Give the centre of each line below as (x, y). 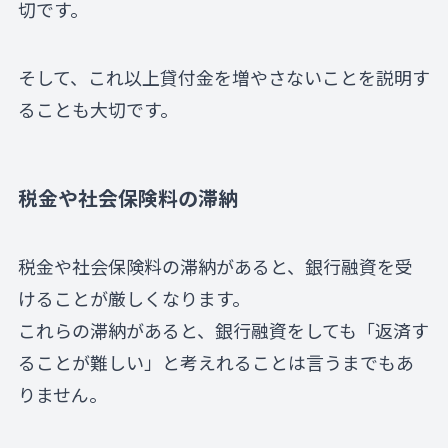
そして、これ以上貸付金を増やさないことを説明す (223, 76)
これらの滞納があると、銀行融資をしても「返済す (223, 330)
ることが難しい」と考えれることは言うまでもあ (215, 362)
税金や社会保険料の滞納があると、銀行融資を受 (215, 266)
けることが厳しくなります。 (133, 298)
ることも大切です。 (97, 108)
